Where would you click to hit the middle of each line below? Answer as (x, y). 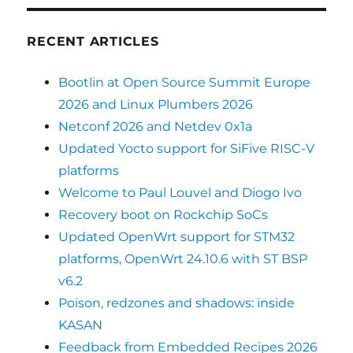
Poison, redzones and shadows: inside (177, 303)
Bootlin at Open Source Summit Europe (185, 83)
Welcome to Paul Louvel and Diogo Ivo (180, 193)
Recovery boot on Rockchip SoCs (163, 215)
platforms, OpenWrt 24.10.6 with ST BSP (183, 259)
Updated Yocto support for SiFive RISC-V (187, 149)
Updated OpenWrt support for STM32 (177, 237)
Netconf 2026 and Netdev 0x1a (156, 127)
